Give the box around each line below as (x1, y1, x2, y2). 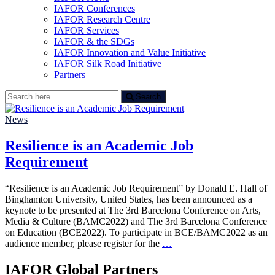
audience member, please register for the (5, 238, 162, 249)
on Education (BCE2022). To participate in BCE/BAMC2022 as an (5, 227, 268, 238)
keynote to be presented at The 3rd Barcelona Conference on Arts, (5, 204, 261, 215)
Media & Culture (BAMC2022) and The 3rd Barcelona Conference (5, 215, 267, 227)
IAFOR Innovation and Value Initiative (54, 47, 206, 58)
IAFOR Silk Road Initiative (54, 58, 161, 69)
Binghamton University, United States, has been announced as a (5, 193, 252, 204)
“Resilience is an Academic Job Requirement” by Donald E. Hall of (5, 182, 267, 193)
